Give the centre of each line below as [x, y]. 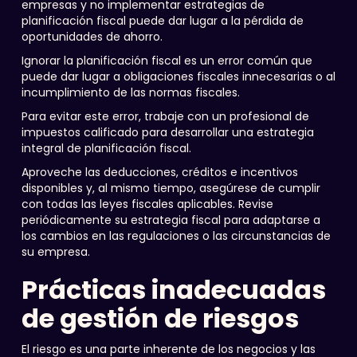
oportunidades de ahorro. [92, 37]
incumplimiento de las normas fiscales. [130, 92]
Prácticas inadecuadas [173, 290]
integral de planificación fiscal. [106, 148]
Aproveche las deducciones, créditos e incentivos [159, 172]
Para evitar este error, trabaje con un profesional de [165, 116]
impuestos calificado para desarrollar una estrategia [167, 132]
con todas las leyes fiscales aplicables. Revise [147, 204]
